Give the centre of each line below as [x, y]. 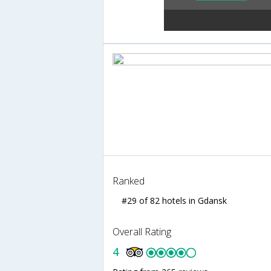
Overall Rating [142, 231]
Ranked [129, 181]
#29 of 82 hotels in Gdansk [174, 200]
